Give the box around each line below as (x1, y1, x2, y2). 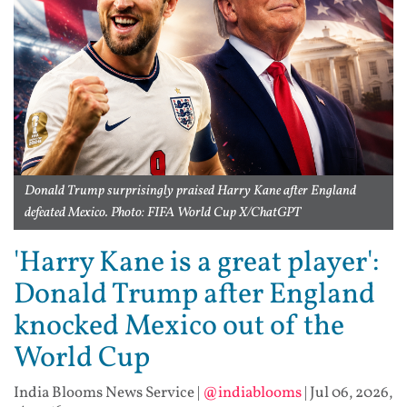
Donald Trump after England (14, 275, 375, 316)
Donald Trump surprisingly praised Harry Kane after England (25, 182, 356, 202)
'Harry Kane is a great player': (14, 243, 380, 284)
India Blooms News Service (14, 382, 194, 404)
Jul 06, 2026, (310, 382, 392, 404)
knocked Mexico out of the (14, 307, 344, 348)
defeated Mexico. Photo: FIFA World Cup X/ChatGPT (25, 203, 301, 223)
